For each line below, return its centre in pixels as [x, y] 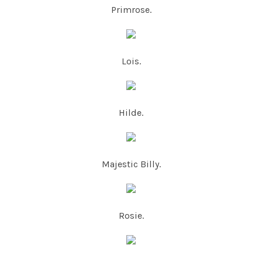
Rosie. [131, 216]
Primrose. [131, 10]
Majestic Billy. [131, 164]
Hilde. [131, 113]
